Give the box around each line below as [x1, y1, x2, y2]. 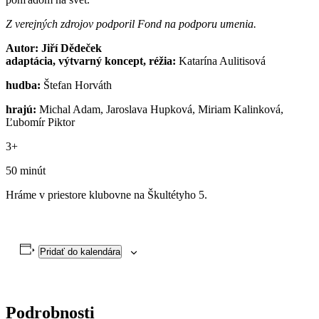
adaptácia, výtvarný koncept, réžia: [6, 54, 176, 67]
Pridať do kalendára [39, 246, 120, 257]
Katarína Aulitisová [176, 54, 266, 67]
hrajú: [6, 103, 36, 115]
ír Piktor [38, 115, 75, 128]
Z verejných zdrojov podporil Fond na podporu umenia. [6, 17, 256, 30]
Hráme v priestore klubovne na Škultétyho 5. [6, 188, 207, 201]
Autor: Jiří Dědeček [6, 41, 102, 54]
